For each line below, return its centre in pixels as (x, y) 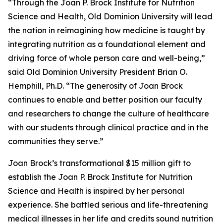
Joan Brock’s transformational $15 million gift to (99, 163)
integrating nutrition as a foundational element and (107, 44)
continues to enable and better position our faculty (105, 100)
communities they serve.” (56, 141)
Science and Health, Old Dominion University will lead (110, 16)
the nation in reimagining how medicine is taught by (107, 30)
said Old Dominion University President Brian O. (98, 72)
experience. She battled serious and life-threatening (108, 205)
